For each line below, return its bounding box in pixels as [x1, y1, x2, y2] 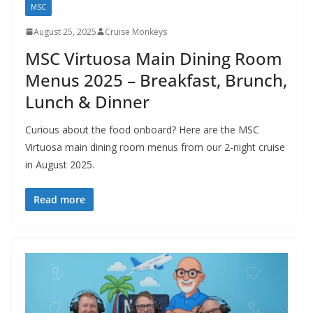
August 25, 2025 [34, 25, 96, 38]
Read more [34, 192, 85, 206]
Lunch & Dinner [25, 89, 150, 113]
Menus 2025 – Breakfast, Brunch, [25, 68, 287, 92]
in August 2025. [25, 157, 94, 171]
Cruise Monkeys [105, 25, 167, 38]
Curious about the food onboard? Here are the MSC [25, 122, 259, 136]
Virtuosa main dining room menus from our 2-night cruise [25, 140, 285, 154]
